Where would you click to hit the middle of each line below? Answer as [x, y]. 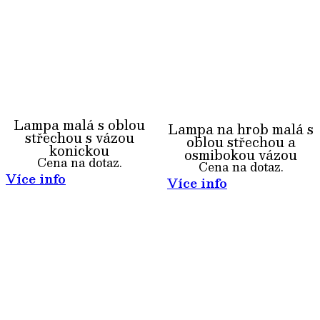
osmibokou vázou [241, 155]
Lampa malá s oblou [79, 125]
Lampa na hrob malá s [241, 129]
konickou [79, 150]
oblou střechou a [241, 142]
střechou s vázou [79, 137]
